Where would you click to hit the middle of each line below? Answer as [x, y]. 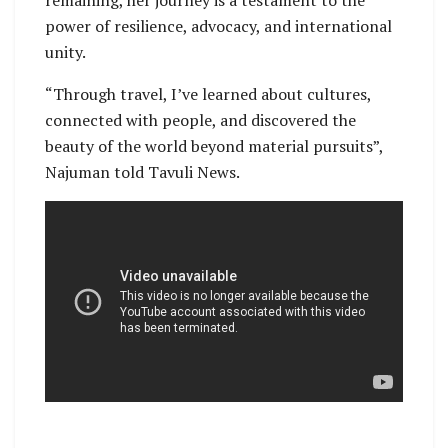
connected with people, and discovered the [200, 119]
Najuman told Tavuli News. [142, 171]
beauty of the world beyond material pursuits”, [214, 145]
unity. [65, 51]
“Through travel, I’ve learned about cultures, [208, 93]
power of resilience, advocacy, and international [218, 25]
